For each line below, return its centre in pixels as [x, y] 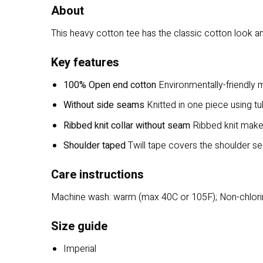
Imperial [80, 249]
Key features [85, 62]
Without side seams [104, 105]
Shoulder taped [94, 146]
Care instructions [97, 175]
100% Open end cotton [109, 85]
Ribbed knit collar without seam [127, 125]
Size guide [79, 226]
